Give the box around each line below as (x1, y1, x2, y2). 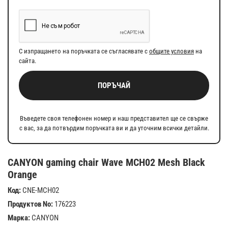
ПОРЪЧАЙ (98, 80, 130, 90)
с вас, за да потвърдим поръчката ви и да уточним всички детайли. (19, 124, 209, 132)
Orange (8, 168, 37, 181)
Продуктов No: (8, 199, 53, 209)
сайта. (19, 56, 36, 65)
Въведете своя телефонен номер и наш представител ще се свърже (20, 114, 208, 122)
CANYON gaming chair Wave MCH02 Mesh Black (8, 156, 205, 168)
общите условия (149, 47, 194, 55)
